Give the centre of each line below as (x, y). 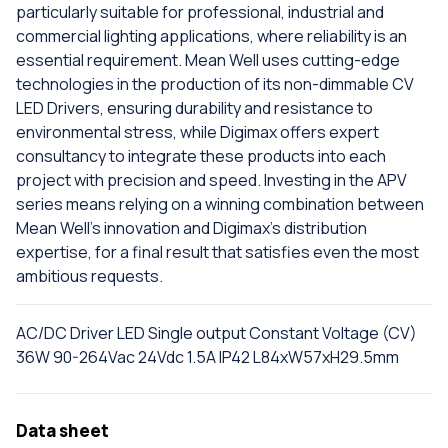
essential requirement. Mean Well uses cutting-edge (208, 60)
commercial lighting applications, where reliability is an (211, 36)
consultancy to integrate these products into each (201, 156)
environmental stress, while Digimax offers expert (197, 132)
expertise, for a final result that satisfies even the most (217, 252)
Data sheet (62, 431)
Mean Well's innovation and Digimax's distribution (191, 228)
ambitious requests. (89, 276)
